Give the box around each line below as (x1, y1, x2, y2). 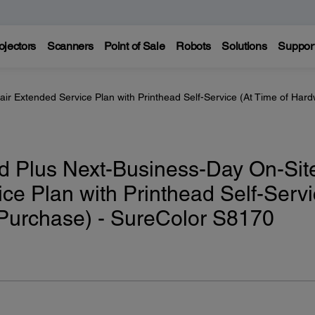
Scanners (46, 39, 94, 53)
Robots (176, 39, 211, 53)
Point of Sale (104, 39, 165, 53)
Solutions (221, 39, 267, 53)
